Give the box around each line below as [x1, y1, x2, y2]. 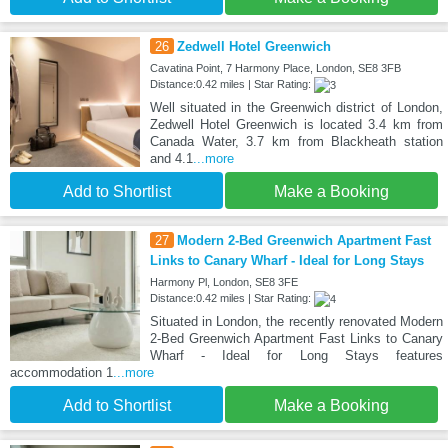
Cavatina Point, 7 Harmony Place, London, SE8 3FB [149, 61, 401, 74]
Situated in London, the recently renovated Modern [149, 313, 443, 329]
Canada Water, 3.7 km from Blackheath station [149, 133, 443, 149]
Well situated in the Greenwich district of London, [149, 99, 443, 115]
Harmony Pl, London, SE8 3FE [149, 275, 298, 288]
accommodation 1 [10, 364, 113, 380]
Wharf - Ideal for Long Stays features [149, 347, 443, 363]
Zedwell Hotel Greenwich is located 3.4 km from [149, 116, 443, 132]
